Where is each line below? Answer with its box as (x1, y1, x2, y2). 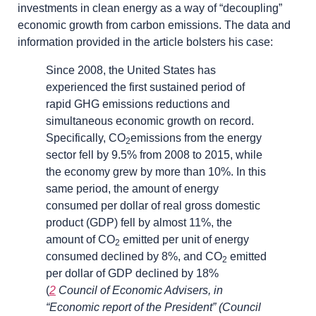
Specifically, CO (46, 131, 126, 144)
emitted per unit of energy (120, 233, 249, 245)
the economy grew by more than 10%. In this (46, 165, 266, 178)
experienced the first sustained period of (46, 80, 245, 93)
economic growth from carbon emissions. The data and (18, 18, 291, 31)
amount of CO (46, 233, 115, 245)
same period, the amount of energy (46, 182, 219, 195)
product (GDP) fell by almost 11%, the (46, 216, 232, 229)
